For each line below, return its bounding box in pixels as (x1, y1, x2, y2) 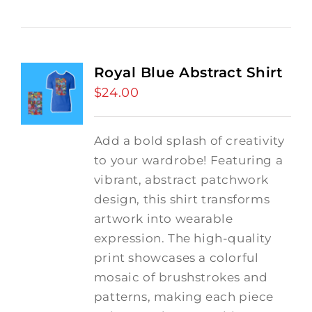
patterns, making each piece (93, 290, 274, 304)
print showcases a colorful (93, 251, 259, 265)
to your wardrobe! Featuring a (93, 153, 283, 167)
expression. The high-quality (93, 231, 272, 245)
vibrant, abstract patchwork (93, 173, 269, 187)
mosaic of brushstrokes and (93, 270, 268, 284)
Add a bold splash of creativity (93, 134, 285, 148)
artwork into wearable (93, 212, 233, 226)
